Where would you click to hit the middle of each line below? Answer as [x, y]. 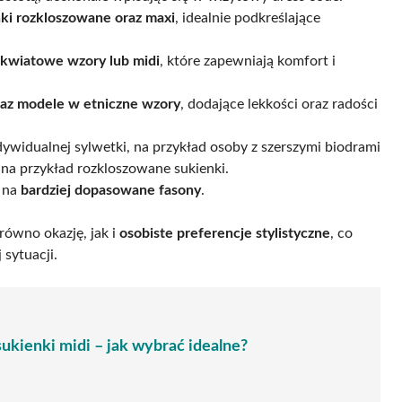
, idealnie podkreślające [248, 17]
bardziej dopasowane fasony [111, 190]
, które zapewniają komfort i [248, 61]
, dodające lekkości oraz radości [279, 104]
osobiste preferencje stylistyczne [225, 233]
